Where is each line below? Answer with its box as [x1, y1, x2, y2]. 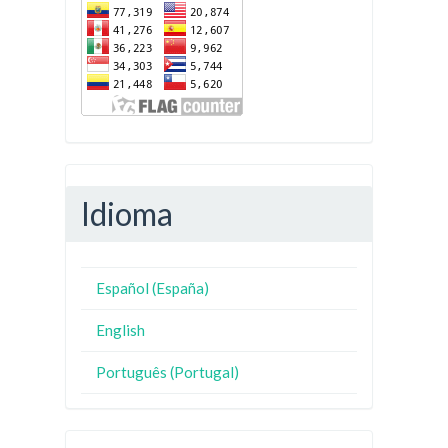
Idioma [81, 193, 173, 233]
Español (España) [96, 279, 209, 298]
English [96, 321, 145, 340]
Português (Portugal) [96, 363, 239, 382]
